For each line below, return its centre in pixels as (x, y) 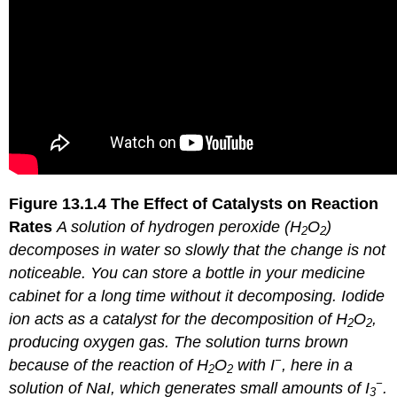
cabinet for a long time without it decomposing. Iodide (197, 296)
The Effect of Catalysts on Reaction (243, 203)
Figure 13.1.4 (58, 203)
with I (254, 365)
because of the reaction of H (109, 365)
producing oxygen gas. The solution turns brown (179, 342)
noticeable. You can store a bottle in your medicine (187, 272)
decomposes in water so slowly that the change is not (198, 249)
